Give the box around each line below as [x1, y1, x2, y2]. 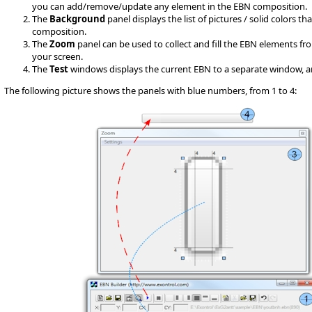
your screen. [32, 50, 83, 63]
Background [49, 13, 105, 25]
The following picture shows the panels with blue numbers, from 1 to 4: [4, 84, 297, 97]
